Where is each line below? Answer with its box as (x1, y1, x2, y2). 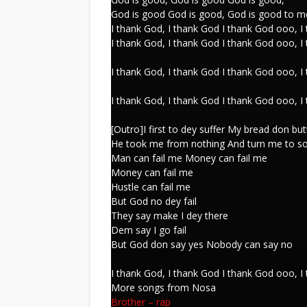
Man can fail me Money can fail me (111, 151, 267, 164)
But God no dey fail (111, 195, 197, 208)
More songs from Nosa (111, 281, 216, 294)
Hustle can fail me (111, 180, 191, 193)
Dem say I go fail (111, 223, 186, 236)
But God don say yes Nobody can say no (111, 238, 293, 251)
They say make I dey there (111, 209, 228, 222)
